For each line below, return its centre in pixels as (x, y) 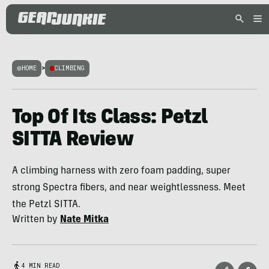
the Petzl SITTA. (46, 205)
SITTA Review (73, 141)
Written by (36, 220)
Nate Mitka (84, 220)
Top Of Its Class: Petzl (110, 118)
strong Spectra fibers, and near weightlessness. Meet (129, 188)
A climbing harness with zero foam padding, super (121, 171)
